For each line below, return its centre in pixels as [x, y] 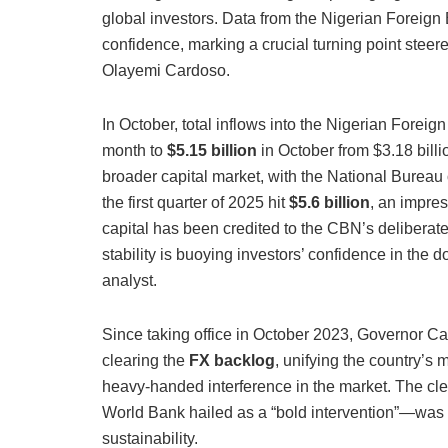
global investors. [160, 19]
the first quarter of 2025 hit [195, 203]
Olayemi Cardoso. [166, 71]
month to [134, 151]
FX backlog [232, 361]
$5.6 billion [329, 203]
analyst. [129, 281]
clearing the [145, 361]
